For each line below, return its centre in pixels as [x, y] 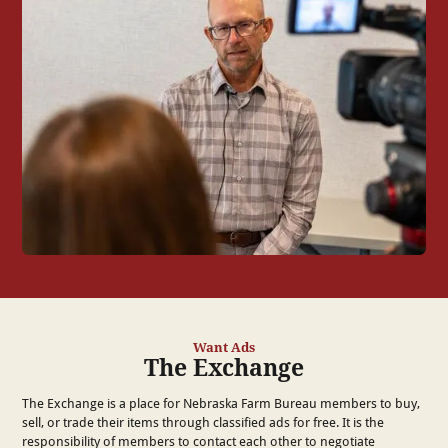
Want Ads [223, 346]
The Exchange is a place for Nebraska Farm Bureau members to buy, [221, 402]
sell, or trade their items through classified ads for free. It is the [203, 421]
